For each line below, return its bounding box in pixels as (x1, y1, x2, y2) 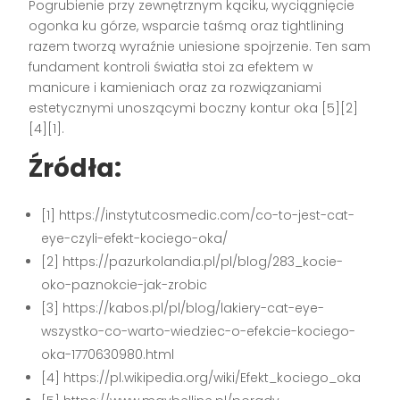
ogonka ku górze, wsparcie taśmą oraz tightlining (29, 16, 345, 35)
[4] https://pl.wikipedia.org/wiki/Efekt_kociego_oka (41, 368, 362, 387)
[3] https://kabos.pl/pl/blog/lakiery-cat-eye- (41, 298, 325, 317)
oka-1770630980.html (41, 345, 175, 363)
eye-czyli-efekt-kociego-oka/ (41, 229, 229, 247)
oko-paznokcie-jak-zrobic (41, 275, 208, 294)
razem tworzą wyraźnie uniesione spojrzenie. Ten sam (29, 37, 371, 55)
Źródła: (29, 150, 122, 186)
